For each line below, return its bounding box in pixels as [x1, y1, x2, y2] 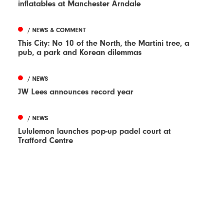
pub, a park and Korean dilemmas [18, 47, 142, 57]
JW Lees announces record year [18, 87, 134, 96]
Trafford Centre [18, 135, 73, 145]
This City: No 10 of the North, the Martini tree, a [18, 38, 190, 48]
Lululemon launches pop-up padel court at [18, 126, 171, 136]
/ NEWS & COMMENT [28, 26, 86, 34]
